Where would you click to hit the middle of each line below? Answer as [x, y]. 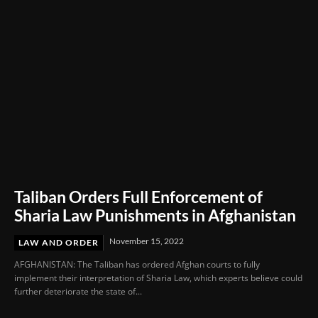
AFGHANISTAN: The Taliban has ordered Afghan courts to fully [137, 264]
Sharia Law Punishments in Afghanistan [157, 215]
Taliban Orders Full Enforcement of [138, 196]
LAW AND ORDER [59, 242]
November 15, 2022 [147, 241]
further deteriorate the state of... [78, 291]
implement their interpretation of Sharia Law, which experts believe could [158, 278]
